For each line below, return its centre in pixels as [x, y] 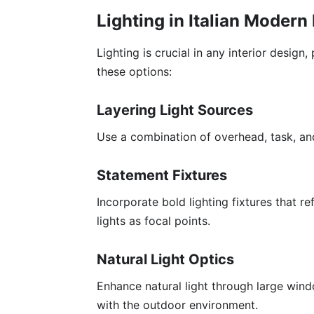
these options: [134, 72]
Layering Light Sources [175, 110]
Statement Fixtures [162, 176]
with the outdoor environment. [177, 305]
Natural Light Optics [165, 260]
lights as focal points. [153, 221]
